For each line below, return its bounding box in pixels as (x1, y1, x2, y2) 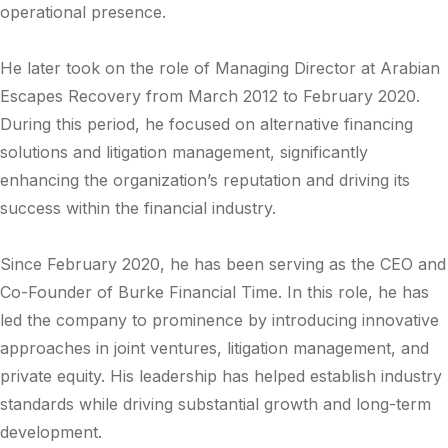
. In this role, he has (278, 282, 429, 302)
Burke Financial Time (118, 282, 278, 302)
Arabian (380, 58, 440, 78)
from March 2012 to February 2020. (141, 86, 420, 106)
